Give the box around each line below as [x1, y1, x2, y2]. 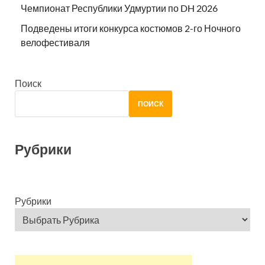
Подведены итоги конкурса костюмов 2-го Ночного [21, 22, 241, 34]
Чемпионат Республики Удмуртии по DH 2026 [21, 2, 218, 14]
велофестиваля [21, 37, 92, 49]
